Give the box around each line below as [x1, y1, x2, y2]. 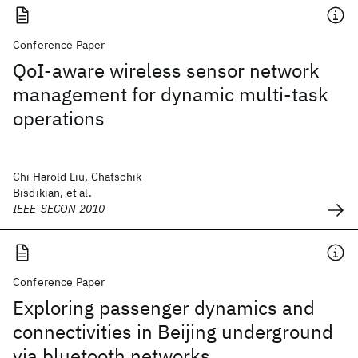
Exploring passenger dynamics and [13, 295, 315, 320]
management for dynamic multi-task [13, 82, 328, 107]
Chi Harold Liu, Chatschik [13, 169, 142, 184]
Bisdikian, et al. [13, 185, 92, 200]
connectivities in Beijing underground [13, 319, 333, 344]
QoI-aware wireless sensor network [13, 58, 320, 83]
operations [13, 105, 105, 131]
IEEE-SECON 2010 [13, 201, 105, 216]
